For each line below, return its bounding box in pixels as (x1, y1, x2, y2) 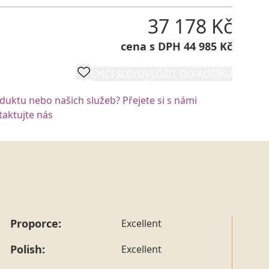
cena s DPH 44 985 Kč (121, 38, 232, 53)
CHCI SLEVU (91, 67, 145, 80)
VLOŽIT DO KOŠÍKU (145, 67, 232, 80)
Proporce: (10, 216, 61, 231)
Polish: (10, 241, 45, 256)
